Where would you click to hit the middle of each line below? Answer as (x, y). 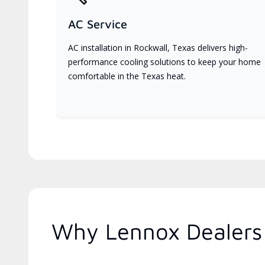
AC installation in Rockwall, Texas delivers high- (158, 47)
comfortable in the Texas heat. (127, 76)
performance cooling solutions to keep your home (164, 62)
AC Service (98, 24)
